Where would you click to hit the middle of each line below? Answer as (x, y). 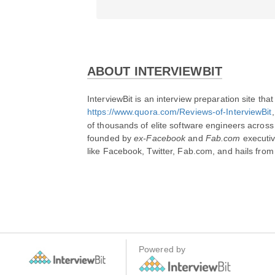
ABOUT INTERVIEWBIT (155, 71)
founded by (111, 138)
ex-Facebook (160, 138)
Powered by (162, 250)
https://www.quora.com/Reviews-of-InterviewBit (180, 112)
